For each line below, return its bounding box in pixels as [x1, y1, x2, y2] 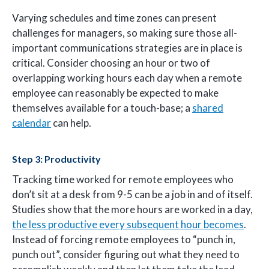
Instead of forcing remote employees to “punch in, [12, 232, 235, 246]
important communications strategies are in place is [12, 41, 243, 55]
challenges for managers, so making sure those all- [12, 26, 237, 40]
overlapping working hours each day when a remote [12, 71, 242, 85]
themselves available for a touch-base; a [12, 101, 192, 115]
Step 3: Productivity [12, 153, 101, 165]
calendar [12, 116, 51, 130]
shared [192, 101, 223, 115]
